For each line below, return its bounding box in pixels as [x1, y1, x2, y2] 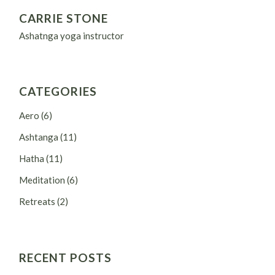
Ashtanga [19, 131, 59, 142]
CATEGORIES [19, 83, 97, 98]
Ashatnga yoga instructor [19, 29, 125, 41]
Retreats [19, 195, 56, 207]
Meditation [19, 174, 66, 185]
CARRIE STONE [19, 10, 108, 25]
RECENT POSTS [19, 250, 112, 265]
